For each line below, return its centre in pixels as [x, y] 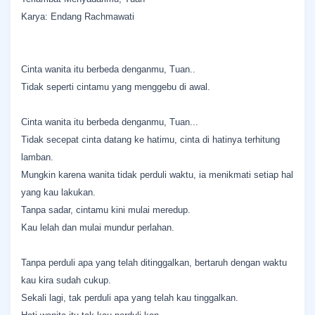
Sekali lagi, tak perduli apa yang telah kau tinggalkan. [130, 298]
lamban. [37, 157]
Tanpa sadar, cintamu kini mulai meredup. [106, 210]
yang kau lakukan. [58, 192]
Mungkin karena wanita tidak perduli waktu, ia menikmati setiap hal [157, 175]
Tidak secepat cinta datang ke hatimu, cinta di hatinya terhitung [150, 140]
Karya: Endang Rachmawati [78, 17]
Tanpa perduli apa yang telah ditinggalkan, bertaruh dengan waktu [154, 263]
